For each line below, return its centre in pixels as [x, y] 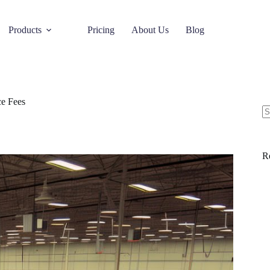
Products [25, 30]
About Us [150, 30]
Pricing [101, 30]
